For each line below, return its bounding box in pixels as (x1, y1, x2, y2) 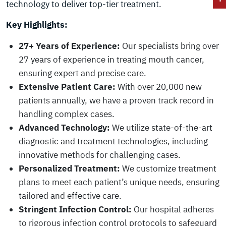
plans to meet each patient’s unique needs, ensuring (19, 177, 219, 188)
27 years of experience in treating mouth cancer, (19, 54, 204, 65)
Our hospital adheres (132, 204, 214, 215)
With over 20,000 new (116, 81, 202, 92)
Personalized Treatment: (19, 163, 120, 174)
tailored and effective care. (19, 190, 122, 201)
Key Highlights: (6, 19, 68, 30)
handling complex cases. (19, 108, 115, 120)
